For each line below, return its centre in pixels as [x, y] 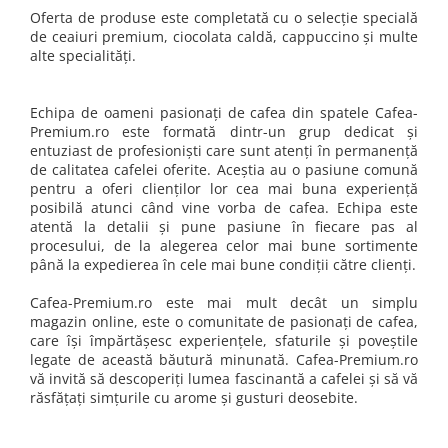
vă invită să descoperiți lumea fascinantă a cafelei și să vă [224, 378]
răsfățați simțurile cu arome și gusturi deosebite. [194, 397]
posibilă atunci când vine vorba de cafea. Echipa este [224, 207]
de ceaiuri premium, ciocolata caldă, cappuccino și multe [224, 36]
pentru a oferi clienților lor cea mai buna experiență [224, 188]
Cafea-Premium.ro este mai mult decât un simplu [224, 302]
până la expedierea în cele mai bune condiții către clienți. [223, 264]
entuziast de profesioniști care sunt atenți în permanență [224, 150]
